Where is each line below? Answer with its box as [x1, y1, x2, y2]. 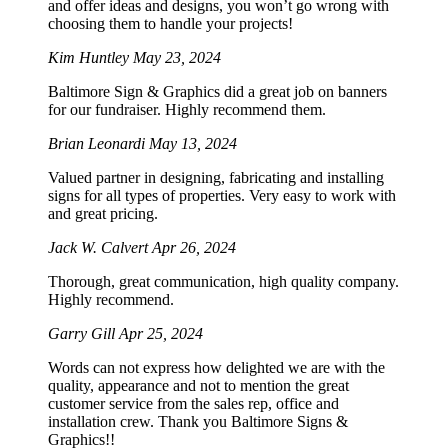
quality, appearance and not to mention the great [48, 377, 349, 395]
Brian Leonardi [48, 135, 149, 153]
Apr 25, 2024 [119, 325, 203, 343]
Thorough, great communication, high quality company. [48, 273, 399, 291]
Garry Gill [48, 325, 119, 343]
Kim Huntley [48, 49, 133, 67]
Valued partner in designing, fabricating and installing [48, 169, 384, 187]
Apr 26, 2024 [152, 239, 236, 257]
